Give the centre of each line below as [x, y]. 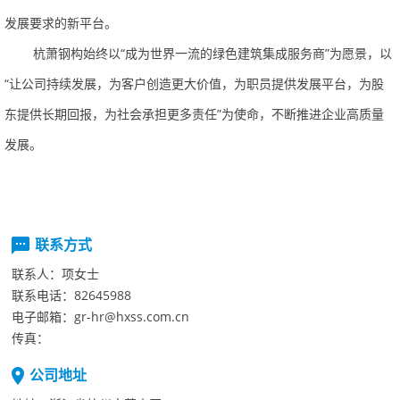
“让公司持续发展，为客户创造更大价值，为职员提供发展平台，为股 [194, 83]
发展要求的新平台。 [61, 23]
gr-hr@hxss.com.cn [131, 317]
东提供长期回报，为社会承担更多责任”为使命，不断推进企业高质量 [194, 114]
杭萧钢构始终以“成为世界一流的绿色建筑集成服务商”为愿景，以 [212, 53]
